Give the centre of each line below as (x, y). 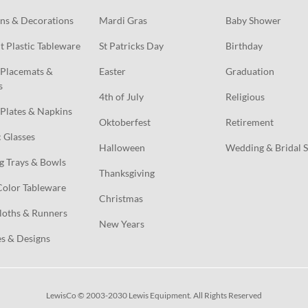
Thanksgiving (126, 173)
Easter (112, 71)
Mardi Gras (123, 20)
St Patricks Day (131, 45)
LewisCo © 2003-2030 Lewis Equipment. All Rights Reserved (154, 295)
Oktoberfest (124, 122)
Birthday (244, 45)
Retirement (250, 122)
